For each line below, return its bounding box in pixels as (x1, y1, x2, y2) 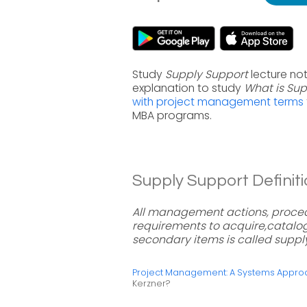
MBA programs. (132, 108, 212, 123)
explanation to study (132, 80, 244, 96)
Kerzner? (132, 278, 171, 289)
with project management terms (132, 94, 304, 110)
